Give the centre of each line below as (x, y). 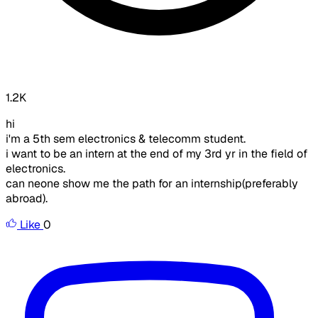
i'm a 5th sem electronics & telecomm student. (126, 139)
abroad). (27, 199)
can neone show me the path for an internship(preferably (152, 184)
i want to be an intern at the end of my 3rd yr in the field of (157, 154)
